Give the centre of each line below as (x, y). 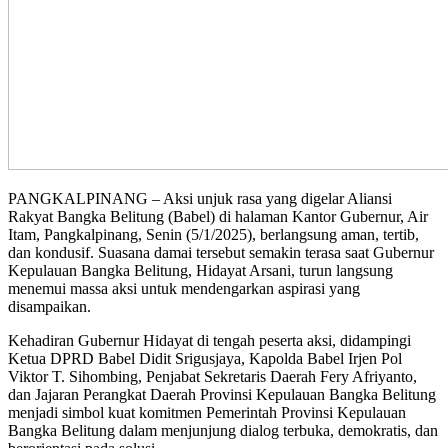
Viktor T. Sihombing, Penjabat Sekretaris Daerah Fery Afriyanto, (212, 376)
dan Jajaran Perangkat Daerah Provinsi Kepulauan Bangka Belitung (222, 394)
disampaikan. (49, 306)
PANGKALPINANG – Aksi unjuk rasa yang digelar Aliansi (200, 198)
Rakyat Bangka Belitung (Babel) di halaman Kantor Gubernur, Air (218, 216)
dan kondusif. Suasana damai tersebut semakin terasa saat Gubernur (221, 252)
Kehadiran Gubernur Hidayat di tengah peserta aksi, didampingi (209, 340)
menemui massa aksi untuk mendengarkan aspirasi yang (184, 288)
